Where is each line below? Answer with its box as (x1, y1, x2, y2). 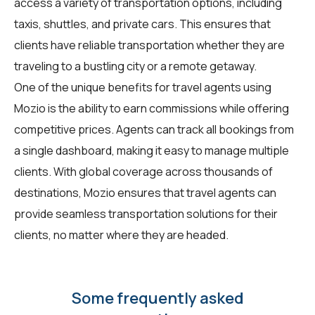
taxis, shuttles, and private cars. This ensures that (14, 16, 271, 32)
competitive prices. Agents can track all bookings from (14, 122, 294, 138)
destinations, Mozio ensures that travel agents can (14, 185, 276, 201)
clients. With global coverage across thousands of (14, 164, 273, 180)
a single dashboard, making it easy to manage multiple (14, 143, 289, 159)
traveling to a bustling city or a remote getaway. (14, 58, 257, 75)
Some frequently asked (71, 288, 244, 309)
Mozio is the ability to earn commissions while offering (14, 101, 289, 117)
